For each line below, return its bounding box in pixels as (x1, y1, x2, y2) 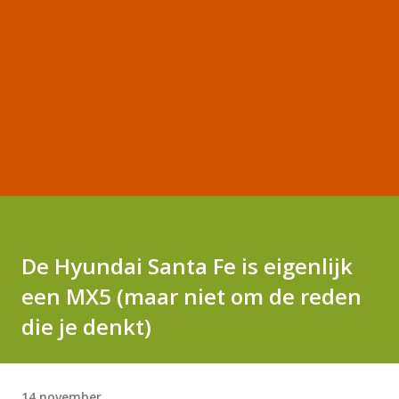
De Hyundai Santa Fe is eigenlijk (21, 251, 353, 281)
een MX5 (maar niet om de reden (21, 281, 362, 311)
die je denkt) (21, 312, 151, 341)
